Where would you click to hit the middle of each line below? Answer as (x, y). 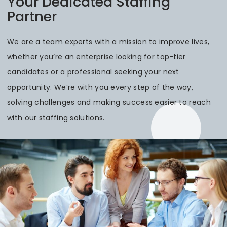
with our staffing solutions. (56, 118)
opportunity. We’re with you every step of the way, (100, 87)
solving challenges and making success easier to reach (109, 102)
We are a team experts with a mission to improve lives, (108, 42)
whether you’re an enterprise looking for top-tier (97, 57)
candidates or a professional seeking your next (93, 72)
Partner (32, 16)
